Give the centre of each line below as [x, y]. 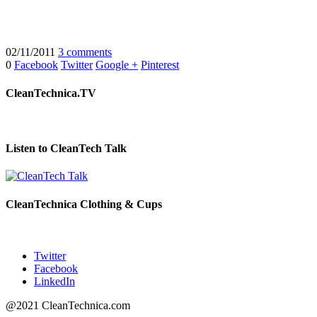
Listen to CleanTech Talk [66, 149]
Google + [117, 65]
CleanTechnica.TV [51, 93]
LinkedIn [54, 281]
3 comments [85, 52]
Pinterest [160, 65]
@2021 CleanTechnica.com [68, 305]
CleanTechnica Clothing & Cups [84, 204]
